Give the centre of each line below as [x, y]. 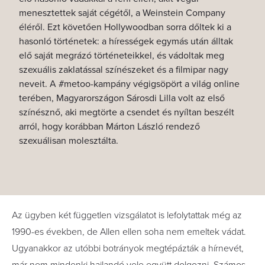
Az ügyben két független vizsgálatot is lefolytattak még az [127, 215]
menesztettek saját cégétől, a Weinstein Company [122, 13]
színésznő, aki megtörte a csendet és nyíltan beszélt [127, 112]
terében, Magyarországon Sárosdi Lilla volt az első [122, 98]
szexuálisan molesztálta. [69, 141]
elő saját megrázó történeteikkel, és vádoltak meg [122, 56]
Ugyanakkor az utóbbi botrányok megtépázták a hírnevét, [128, 248]
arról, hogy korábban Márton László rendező [109, 127]
